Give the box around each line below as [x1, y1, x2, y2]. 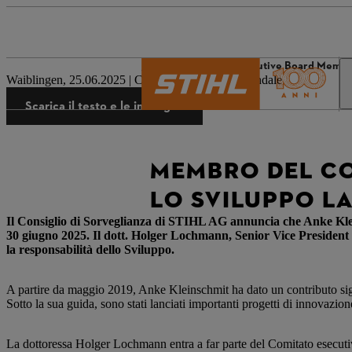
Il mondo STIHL [141, 59, 214, 74]
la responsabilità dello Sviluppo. [6, 243, 174, 256]
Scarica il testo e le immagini [25, 98, 184, 113]
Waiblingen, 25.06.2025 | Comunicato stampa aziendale [6, 73, 282, 86]
